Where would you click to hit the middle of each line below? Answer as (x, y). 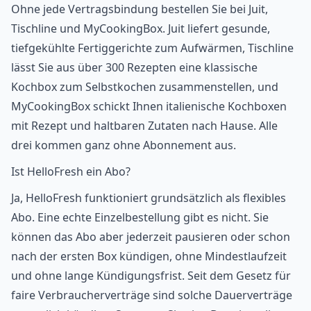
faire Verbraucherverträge (81, 295)
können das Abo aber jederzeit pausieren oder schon (151, 236)
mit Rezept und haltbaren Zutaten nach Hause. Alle (144, 125)
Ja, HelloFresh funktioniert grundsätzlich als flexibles (149, 197)
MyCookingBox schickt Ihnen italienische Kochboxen (149, 106)
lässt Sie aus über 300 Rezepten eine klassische (134, 67)
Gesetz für (263, 275)
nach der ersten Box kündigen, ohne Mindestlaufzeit (149, 256)
